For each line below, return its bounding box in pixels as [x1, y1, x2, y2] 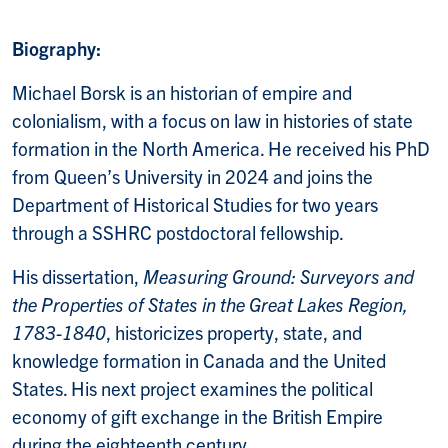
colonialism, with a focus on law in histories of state [12, 107, 413, 132]
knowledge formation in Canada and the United [12, 347, 386, 372]
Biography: [12, 35, 101, 60]
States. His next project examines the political [12, 375, 373, 400]
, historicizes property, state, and [106, 319, 362, 344]
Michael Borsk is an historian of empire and [12, 79, 352, 104]
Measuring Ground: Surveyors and [143, 263, 414, 288]
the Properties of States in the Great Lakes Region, [12, 291, 408, 316]
